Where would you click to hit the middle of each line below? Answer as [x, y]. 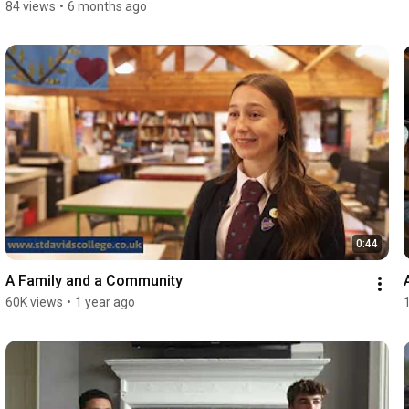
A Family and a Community [94, 281]
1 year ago [105, 303]
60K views [34, 303]
